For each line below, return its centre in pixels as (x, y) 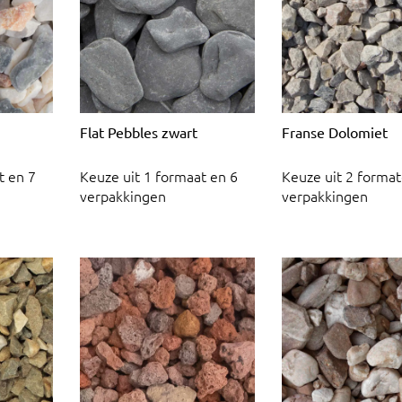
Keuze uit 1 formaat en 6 (159, 176)
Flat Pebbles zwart (139, 131)
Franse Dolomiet (335, 131)
